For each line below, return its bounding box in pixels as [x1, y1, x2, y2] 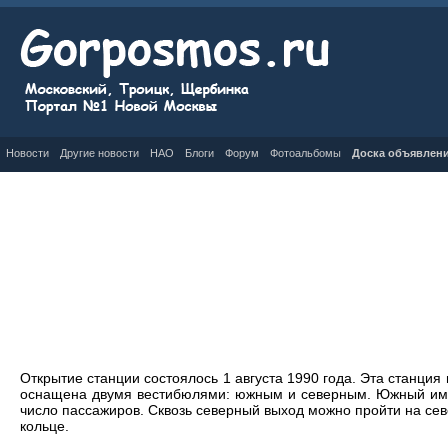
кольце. [20, 418, 69, 434]
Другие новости [60, 147, 139, 159]
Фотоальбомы [270, 147, 341, 159]
